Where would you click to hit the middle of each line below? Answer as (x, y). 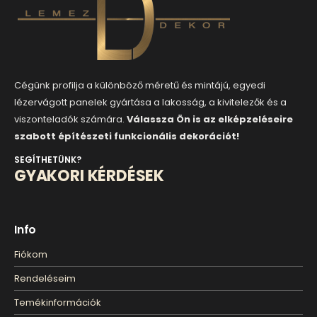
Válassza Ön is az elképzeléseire (210, 119)
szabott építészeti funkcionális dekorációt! (127, 136)
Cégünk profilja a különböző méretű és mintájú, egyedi (140, 85)
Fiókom (31, 254)
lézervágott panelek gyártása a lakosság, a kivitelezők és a (150, 102)
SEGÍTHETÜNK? (48, 159)
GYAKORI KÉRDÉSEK (90, 175)
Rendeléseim (45, 278)
